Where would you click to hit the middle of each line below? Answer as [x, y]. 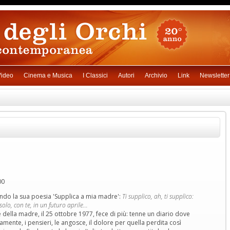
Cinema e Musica [48, 75]
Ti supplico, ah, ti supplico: [158, 196]
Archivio [156, 75]
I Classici [95, 75]
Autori [126, 75]
